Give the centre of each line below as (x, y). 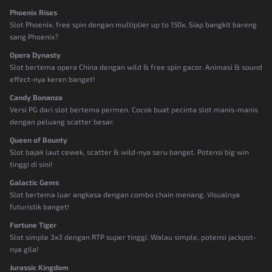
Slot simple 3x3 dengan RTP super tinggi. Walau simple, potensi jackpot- (133, 236)
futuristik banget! (39, 206)
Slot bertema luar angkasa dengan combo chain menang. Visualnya (125, 194)
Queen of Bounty (39, 139)
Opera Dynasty (35, 54)
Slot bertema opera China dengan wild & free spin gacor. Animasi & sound (136, 66)
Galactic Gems (34, 182)
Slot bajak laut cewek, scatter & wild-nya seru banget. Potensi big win (129, 151)
